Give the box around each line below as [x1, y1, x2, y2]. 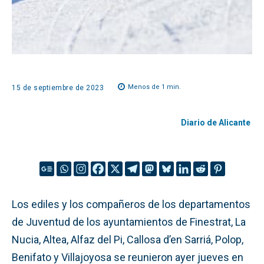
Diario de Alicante [181, 118, 250, 128]
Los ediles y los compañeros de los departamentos [12, 197, 250, 210]
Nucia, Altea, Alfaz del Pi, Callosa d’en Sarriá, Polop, [12, 233, 243, 246]
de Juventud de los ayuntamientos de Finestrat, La [12, 215, 246, 228]
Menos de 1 [128, 83, 165, 91]
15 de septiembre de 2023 [12, 83, 104, 92]
